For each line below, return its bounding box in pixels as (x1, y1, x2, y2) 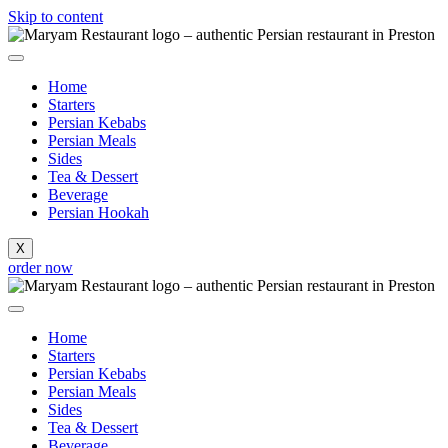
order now (8, 259, 73, 276)
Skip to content (8, 8, 103, 25)
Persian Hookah (48, 204, 149, 221)
